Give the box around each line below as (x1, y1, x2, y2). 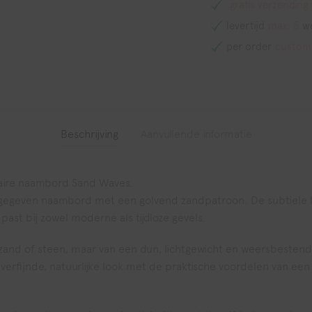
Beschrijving (60, 127, 118, 141)
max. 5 (268, 19, 299, 32)
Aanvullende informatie (140, 127, 252, 141)
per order (226, 40, 272, 53)
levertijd (226, 19, 265, 32)
